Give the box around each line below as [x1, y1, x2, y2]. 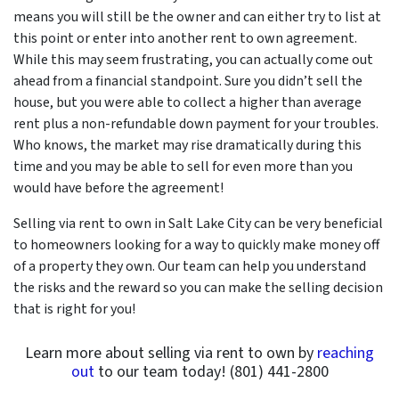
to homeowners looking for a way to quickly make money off [13, 234, 379, 255]
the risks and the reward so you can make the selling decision [13, 277, 383, 297]
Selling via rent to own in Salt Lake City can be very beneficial [13, 213, 383, 233]
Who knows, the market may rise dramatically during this [13, 134, 362, 155]
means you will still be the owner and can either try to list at [13, 6, 381, 27]
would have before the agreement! [13, 177, 224, 198]
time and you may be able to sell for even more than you [13, 156, 353, 176]
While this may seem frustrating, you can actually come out [13, 49, 373, 69]
